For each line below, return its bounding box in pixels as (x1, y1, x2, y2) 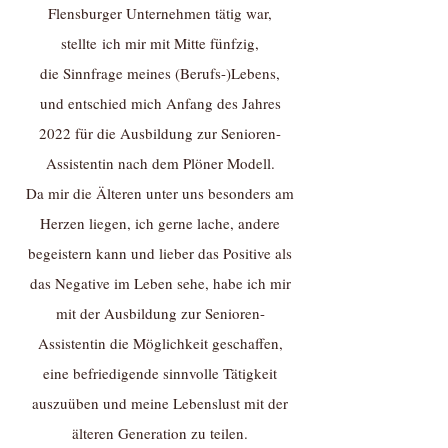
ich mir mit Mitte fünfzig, (97, 33, 259, 53)
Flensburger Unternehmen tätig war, (48, 3, 272, 23)
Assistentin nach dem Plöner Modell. (45, 153, 275, 173)
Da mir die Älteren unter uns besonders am (26, 183, 294, 203)
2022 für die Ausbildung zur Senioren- (39, 123, 281, 143)
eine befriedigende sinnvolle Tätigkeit (43, 363, 277, 383)
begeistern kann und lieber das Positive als (28, 243, 292, 263)
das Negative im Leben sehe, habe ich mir (29, 273, 291, 293)
